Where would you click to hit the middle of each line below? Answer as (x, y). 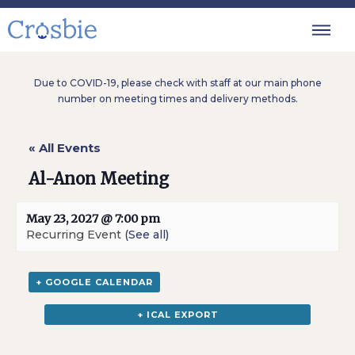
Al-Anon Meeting (99, 179)
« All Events (65, 148)
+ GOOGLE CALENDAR (95, 282)
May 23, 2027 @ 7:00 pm (93, 219)
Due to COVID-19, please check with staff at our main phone (177, 83)
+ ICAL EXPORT (177, 315)
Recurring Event (75, 235)
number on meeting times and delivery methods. (177, 99)
